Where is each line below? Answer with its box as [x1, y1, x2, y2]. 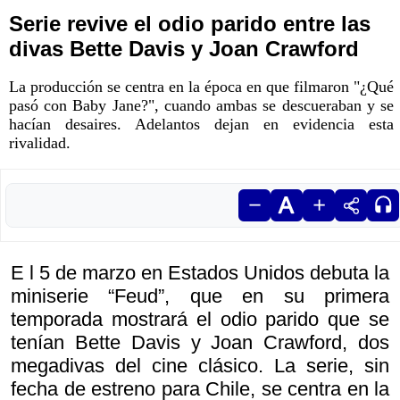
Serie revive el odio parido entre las [9, 12, 371, 37]
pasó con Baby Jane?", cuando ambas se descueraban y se [9, 96, 394, 115]
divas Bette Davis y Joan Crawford [9, 37, 359, 62]
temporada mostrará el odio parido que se [11, 308, 389, 331]
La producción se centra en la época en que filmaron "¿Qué [9, 78, 394, 96]
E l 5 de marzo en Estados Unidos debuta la [11, 262, 389, 285]
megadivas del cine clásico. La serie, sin [11, 354, 389, 378]
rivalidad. [9, 134, 71, 153]
